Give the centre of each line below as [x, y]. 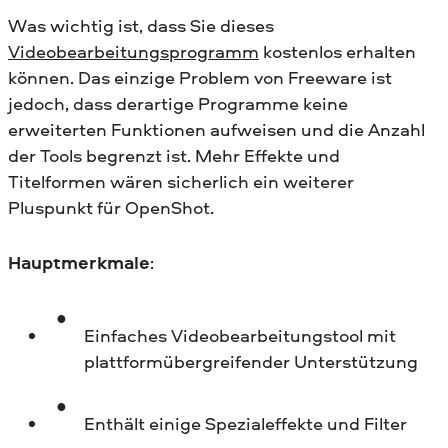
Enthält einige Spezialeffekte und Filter [245, 424]
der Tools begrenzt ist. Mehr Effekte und [174, 156]
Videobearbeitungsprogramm [133, 52]
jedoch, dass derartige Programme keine [178, 104]
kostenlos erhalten [337, 52]
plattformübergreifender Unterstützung [250, 362]
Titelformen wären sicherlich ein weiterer [181, 182]
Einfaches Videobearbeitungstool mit [239, 336]
